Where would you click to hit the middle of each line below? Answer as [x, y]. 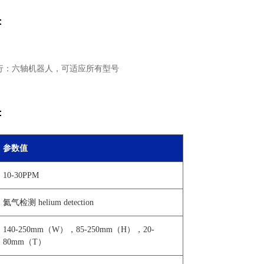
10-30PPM [21, 175]
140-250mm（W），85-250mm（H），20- [79, 229]
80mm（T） [25, 242]
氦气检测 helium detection [49, 202]
